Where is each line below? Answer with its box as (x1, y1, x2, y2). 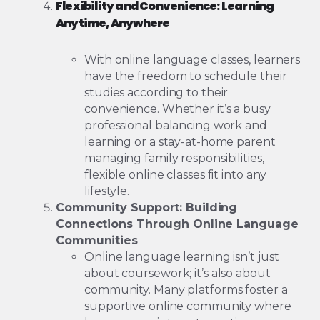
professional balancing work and (84, 119, 267, 133)
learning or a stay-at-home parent (84, 135, 276, 149)
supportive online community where (84, 299, 291, 314)
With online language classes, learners (84, 53, 301, 67)
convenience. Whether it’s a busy (84, 102, 271, 116)
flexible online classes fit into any (84, 168, 267, 182)
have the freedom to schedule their (84, 69, 287, 84)
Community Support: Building (56, 201, 238, 215)
